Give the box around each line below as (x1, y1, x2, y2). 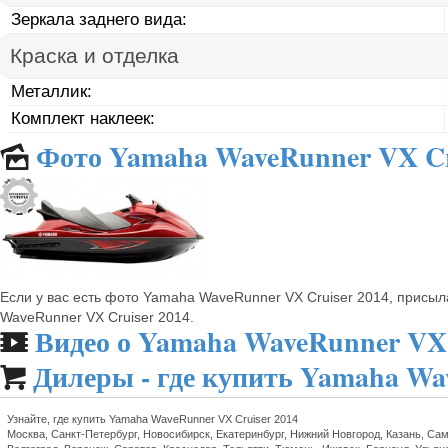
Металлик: (11, 81, 93, 101)
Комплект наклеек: (11, 108, 156, 128)
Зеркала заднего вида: (11, 9, 188, 29)
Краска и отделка (10, 43, 179, 67)
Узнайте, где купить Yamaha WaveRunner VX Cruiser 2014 (7, 413, 298, 426)
